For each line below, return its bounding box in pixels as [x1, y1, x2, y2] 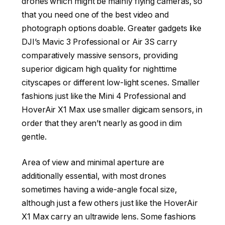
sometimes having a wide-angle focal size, [22, 185, 177, 195]
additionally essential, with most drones [22, 171, 166, 181]
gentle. [22, 132, 47, 142]
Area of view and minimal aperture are [22, 158, 165, 168]
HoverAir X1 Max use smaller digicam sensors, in [22, 104, 203, 115]
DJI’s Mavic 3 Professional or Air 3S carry [22, 37, 177, 47]
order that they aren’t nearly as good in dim [22, 118, 182, 128]
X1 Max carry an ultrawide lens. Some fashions [22, 212, 196, 222]
